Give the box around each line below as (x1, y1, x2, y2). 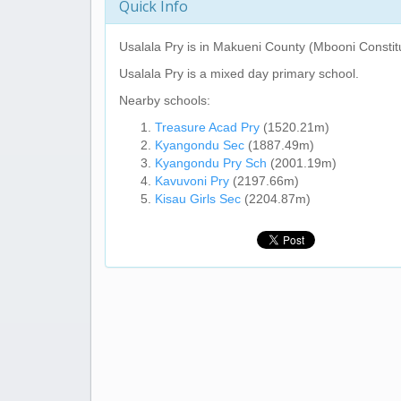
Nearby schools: (119, 93, 210, 107)
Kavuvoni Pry (155, 174, 229, 188)
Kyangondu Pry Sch (155, 156, 267, 170)
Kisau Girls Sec (155, 192, 241, 206)
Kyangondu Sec (155, 138, 244, 152)
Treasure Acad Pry (155, 120, 260, 134)
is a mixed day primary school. (183, 66, 359, 81)
